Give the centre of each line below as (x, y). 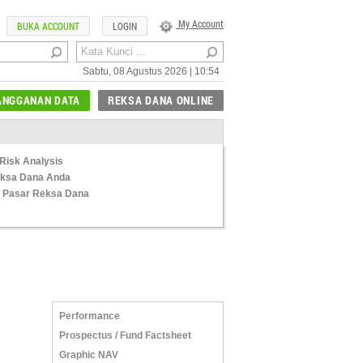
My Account (200, 23)
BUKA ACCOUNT (48, 26)
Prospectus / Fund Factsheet (125, 335)
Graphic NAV (89, 355)
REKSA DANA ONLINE (161, 100)
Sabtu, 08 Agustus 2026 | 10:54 (151, 71)
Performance (90, 316)
